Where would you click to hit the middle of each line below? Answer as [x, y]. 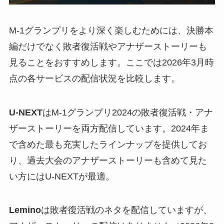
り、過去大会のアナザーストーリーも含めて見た [108, 160]
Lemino [25, 210]
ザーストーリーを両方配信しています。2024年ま [109, 128]
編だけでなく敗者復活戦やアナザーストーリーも [108, 46]
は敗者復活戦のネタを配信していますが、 [126, 210]
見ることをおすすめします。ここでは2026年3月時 [111, 62]
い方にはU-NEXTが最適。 [61, 176]
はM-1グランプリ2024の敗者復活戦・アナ [127, 112]
